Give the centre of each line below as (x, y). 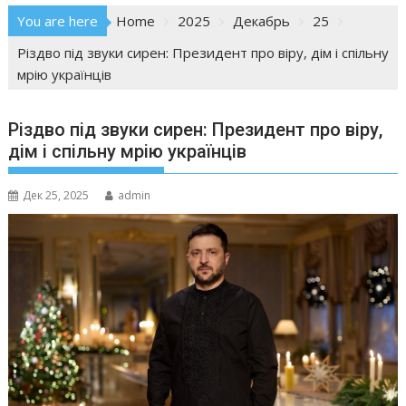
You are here (58, 21)
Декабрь (262, 21)
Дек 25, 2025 (56, 196)
